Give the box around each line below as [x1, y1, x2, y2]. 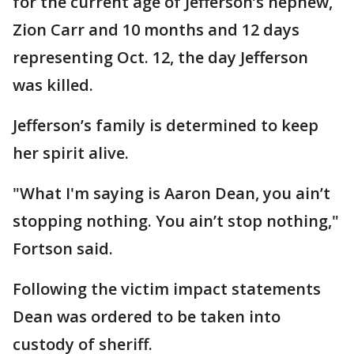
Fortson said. [13, 238, 113, 259]
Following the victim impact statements [13, 278, 321, 299]
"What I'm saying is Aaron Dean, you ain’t [13, 183, 330, 204]
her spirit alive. [13, 142, 129, 164]
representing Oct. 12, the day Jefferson [13, 47, 308, 68]
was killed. [13, 74, 93, 96]
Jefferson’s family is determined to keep [13, 115, 318, 136]
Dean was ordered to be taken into [13, 306, 281, 327]
